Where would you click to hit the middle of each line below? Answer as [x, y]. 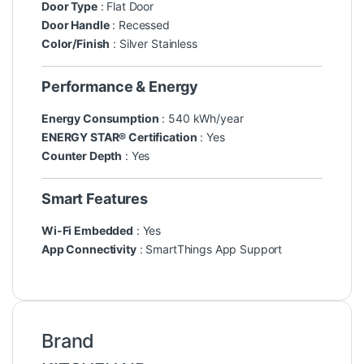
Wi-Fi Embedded [88, 231]
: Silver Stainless [154, 44]
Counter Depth [82, 156]
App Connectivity [89, 249]
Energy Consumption [100, 119]
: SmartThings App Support [209, 249]
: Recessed [139, 25]
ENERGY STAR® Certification [119, 137]
